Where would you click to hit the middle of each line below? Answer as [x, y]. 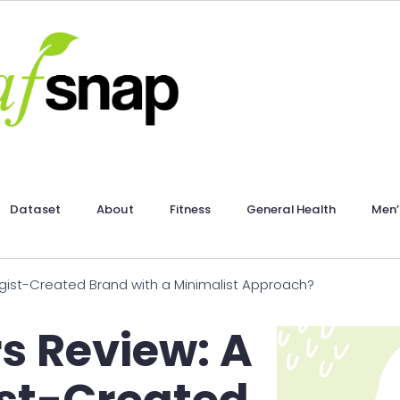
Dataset [36, 210]
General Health [292, 210]
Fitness [191, 210]
